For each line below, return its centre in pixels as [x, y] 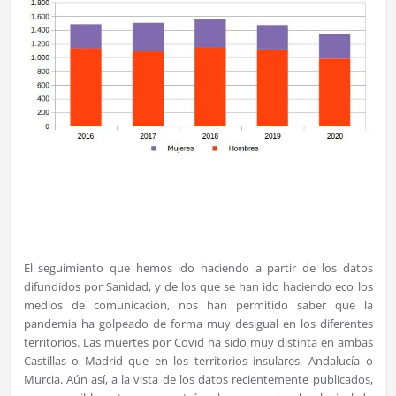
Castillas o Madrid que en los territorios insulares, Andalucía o [198, 360]
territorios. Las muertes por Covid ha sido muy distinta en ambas [198, 342]
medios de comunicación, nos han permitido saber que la [198, 305]
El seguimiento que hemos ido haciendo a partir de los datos [198, 267]
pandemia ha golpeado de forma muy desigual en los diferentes [198, 323]
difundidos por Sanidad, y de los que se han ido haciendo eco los [198, 286]
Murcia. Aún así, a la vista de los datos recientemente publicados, [198, 379]
